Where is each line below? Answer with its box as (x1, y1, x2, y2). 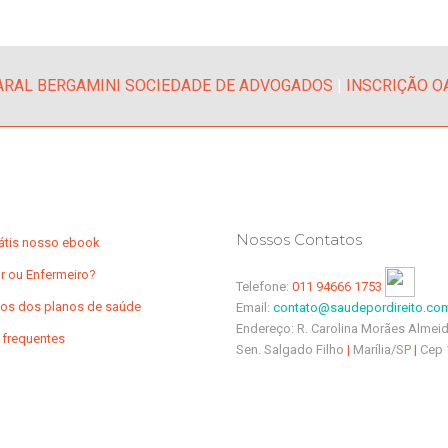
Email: (236, 300, 273, 315)
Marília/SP (353, 342, 414, 357)
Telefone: (236, 279, 292, 294)
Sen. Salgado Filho (236, 342, 347, 357)
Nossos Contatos (236, 230, 362, 249)
